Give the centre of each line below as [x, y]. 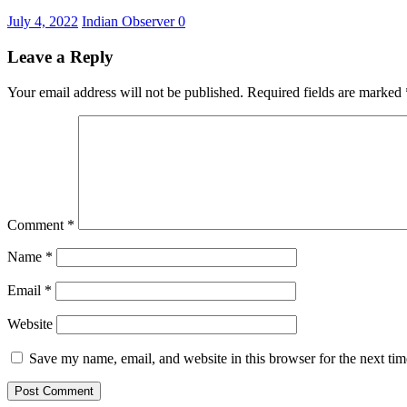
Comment [37, 224]
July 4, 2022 [43, 22]
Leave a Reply [60, 56]
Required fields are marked [326, 92]
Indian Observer [130, 22]
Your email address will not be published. [125, 92]
